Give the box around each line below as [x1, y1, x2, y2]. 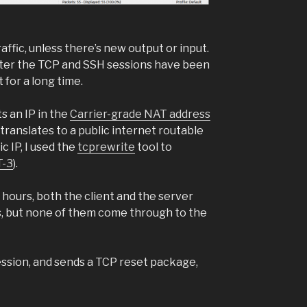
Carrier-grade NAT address [69, 108, 210, 121]
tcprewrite [77, 140, 135, 154]
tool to [134, 140, 172, 154]
